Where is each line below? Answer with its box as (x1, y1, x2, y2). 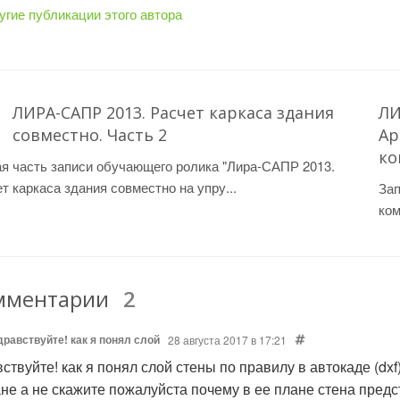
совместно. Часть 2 (12, 123, 167, 146)
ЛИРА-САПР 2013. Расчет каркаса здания (12, 101, 334, 123)
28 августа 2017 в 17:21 (168, 332, 287, 348)
